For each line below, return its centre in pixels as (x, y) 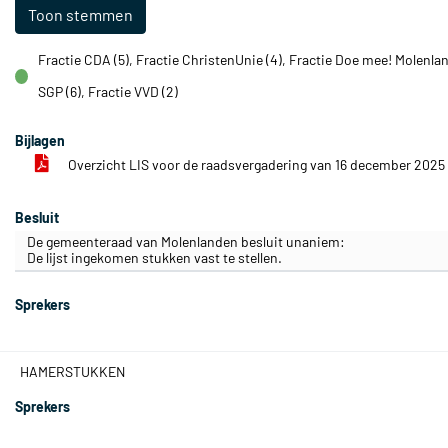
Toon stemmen (80, 14)
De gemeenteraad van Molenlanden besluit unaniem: (186, 241)
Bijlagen (40, 140)
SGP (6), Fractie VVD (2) (107, 91)
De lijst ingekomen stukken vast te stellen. (154, 257)
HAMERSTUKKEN (72, 371)
